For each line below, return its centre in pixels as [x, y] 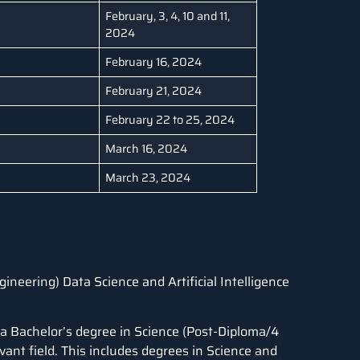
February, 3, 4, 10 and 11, [168, 16]
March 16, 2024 [147, 148]
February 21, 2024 [154, 90]
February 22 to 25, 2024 [170, 119]
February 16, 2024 [154, 61]
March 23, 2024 [148, 177]
